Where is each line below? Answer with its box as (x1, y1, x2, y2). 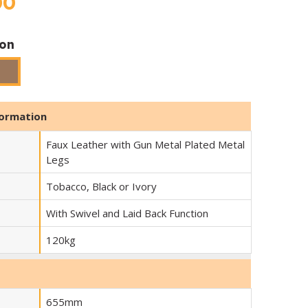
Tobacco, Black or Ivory (45, 179, 157, 193)
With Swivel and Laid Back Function (45, 206, 208, 220)
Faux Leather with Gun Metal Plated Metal (45, 137, 245, 151)
